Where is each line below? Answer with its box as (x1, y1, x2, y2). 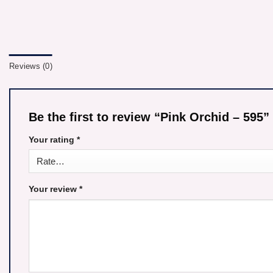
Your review (29, 184, 79, 194)
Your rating (29, 134, 77, 144)
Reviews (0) (9, 62, 52, 71)
